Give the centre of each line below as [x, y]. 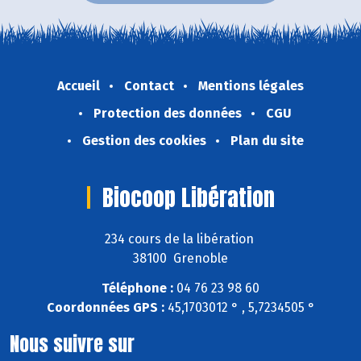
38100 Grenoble [180, 258]
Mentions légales [251, 86]
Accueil [79, 86]
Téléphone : [137, 288]
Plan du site [267, 141]
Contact [149, 86]
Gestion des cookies [144, 141]
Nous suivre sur [72, 344]
